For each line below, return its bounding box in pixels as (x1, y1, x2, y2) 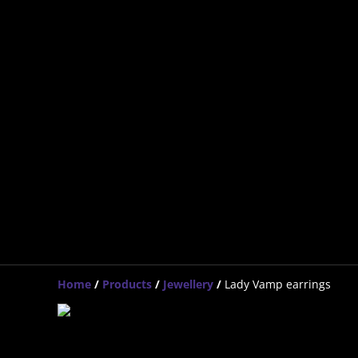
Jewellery (163, 276, 213, 292)
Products (102, 276, 152, 292)
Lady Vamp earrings (225, 276, 331, 292)
